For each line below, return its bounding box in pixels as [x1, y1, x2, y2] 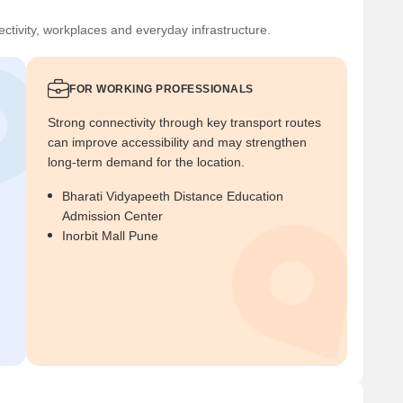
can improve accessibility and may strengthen [48, 134, 307, 149]
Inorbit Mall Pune [62, 228, 158, 243]
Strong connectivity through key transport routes [48, 114, 321, 130]
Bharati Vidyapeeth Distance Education [62, 188, 283, 203]
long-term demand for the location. [48, 154, 245, 169]
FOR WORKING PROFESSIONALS [69, 82, 254, 95]
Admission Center [62, 208, 163, 223]
